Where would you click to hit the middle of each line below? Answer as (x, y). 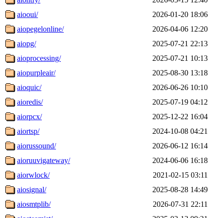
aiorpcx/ (29, 116)
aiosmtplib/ (34, 204)
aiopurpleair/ (36, 73)
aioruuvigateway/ (44, 160)
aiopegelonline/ (40, 29)
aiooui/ (27, 14)
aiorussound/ (36, 145)
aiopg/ (27, 43)
